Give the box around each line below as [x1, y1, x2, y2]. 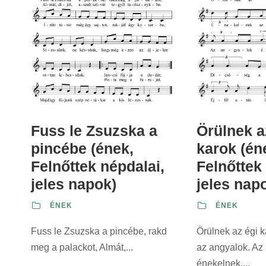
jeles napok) [31, 176, 116, 193]
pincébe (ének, [31, 140, 134, 157]
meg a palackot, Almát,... [31, 242, 133, 253]
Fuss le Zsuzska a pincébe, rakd [31, 226, 167, 237]
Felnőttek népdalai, [31, 158, 164, 175]
